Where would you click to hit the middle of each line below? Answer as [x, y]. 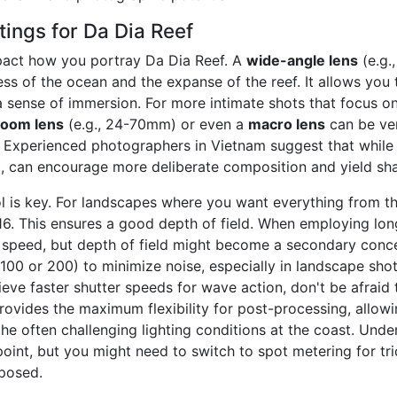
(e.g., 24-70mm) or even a [156, 125]
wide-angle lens [302, 61]
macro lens [287, 125]
